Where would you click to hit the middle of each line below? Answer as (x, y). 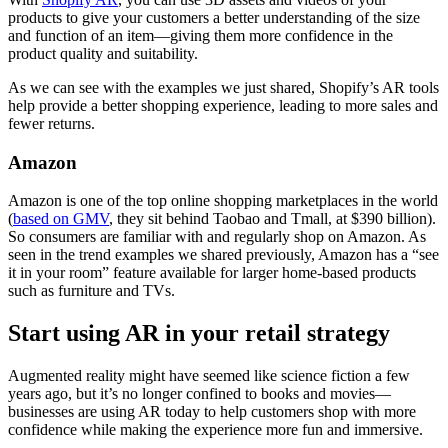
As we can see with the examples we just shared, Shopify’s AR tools (223, 87)
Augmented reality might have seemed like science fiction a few (209, 376)
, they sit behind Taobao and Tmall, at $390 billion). (272, 219)
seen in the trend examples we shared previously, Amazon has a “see (223, 255)
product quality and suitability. (103, 53)
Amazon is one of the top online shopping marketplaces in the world (223, 201)
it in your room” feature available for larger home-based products (212, 273)
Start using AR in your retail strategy (199, 333)
